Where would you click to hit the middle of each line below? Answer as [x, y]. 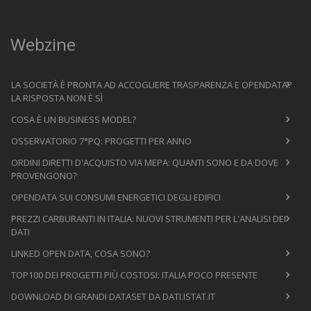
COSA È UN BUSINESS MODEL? [74, 119]
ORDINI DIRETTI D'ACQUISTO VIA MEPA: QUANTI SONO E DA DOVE [145, 162]
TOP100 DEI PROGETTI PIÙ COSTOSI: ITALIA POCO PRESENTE [134, 275]
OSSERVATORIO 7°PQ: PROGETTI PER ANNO [101, 141]
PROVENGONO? [44, 175]
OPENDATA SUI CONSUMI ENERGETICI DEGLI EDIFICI [116, 197]
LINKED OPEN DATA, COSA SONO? [81, 253]
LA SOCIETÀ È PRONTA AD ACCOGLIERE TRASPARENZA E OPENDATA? [151, 84]
